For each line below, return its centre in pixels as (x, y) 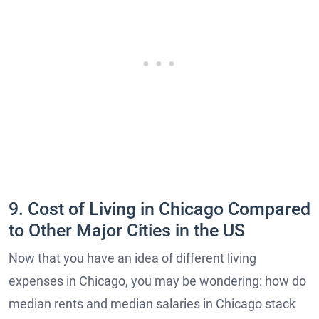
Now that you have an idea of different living (132, 258)
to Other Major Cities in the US (127, 230)
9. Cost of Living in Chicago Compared (159, 209)
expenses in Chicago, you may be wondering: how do (157, 281)
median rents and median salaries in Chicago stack (152, 303)
